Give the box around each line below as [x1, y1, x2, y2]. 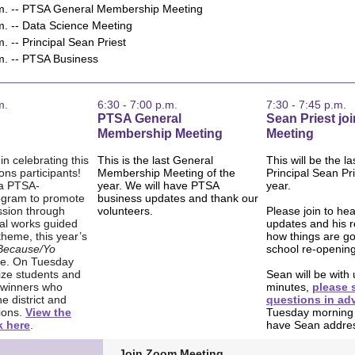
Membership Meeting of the [97, 166, 235, 179]
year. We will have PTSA [97, 179, 219, 192]
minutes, [266, 281, 312, 293]
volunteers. [97, 204, 156, 217]
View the [25, 306, 71, 319]
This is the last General [97, 154, 213, 166]
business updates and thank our [97, 192, 258, 204]
